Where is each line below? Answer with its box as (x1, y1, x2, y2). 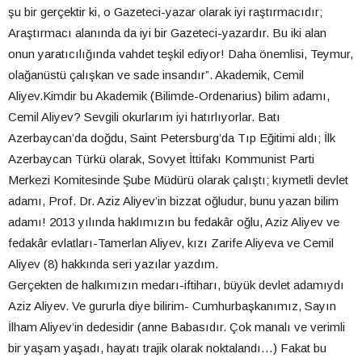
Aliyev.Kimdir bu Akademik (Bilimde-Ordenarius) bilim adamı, (8, 88, 330, 103)
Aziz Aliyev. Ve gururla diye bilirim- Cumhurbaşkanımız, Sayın (8, 298, 336, 313)
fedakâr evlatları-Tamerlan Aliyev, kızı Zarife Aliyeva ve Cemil (8, 235, 334, 250)
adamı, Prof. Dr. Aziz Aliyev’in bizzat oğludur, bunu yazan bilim (8, 193, 339, 208)
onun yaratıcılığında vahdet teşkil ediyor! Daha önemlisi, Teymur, (8, 46, 353, 61)
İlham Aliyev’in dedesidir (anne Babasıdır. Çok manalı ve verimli (8, 319, 345, 334)
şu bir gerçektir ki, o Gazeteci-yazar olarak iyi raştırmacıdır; (8, 4, 322, 19)
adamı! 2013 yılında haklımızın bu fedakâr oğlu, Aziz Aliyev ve (8, 214, 339, 229)
